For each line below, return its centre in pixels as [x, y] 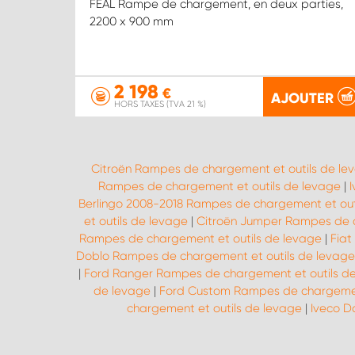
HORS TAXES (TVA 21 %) [160, 104]
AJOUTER [302, 98]
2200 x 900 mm [132, 22]
